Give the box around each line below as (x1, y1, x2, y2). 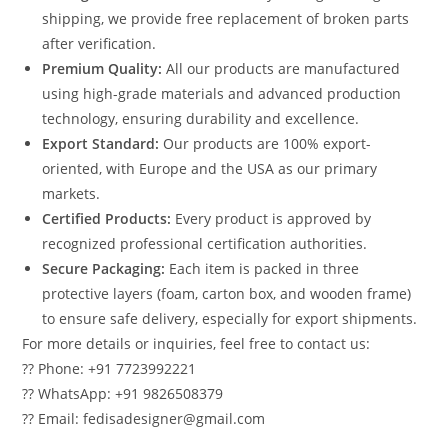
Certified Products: (42, 208, 172, 228)
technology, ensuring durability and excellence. (42, 108, 360, 128)
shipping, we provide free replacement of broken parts (42, 8, 410, 28)
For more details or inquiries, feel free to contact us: (22, 333, 371, 353)
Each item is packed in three (165, 258, 360, 278)
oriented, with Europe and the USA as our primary (42, 158, 378, 178)
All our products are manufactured (162, 58, 401, 78)
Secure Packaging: (42, 258, 166, 278)
